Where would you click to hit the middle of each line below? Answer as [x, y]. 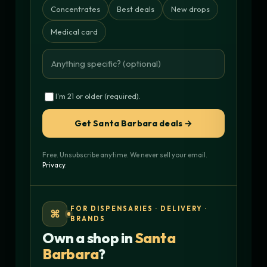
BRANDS [88, 218]
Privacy [54, 164]
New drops [190, 9]
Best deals [136, 9]
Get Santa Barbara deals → [133, 123]
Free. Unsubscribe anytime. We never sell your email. [125, 154]
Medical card [74, 31]
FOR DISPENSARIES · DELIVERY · [139, 208]
